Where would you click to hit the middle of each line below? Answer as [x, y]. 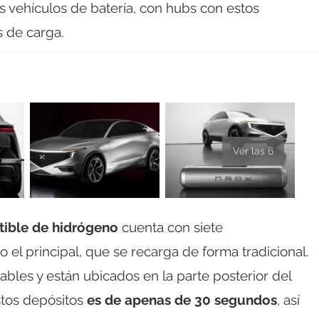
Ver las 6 [253, 151]
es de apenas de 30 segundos [182, 300]
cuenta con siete [171, 228]
